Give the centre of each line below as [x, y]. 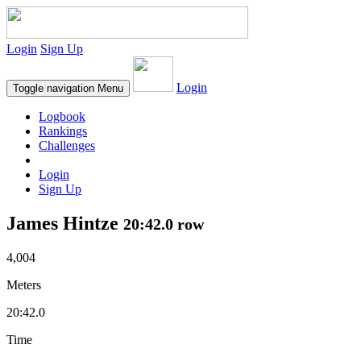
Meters [24, 284]
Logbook [62, 116]
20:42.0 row [164, 224]
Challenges [67, 145]
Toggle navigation [54, 88]
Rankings [63, 131]
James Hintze [65, 223]
